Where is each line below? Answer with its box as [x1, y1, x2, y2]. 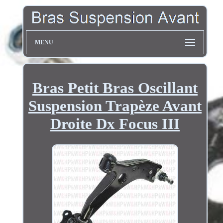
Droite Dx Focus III [50, 114, 180, 132]
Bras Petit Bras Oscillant [32, 79, 198, 97]
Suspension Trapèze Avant [28, 97, 202, 114]
